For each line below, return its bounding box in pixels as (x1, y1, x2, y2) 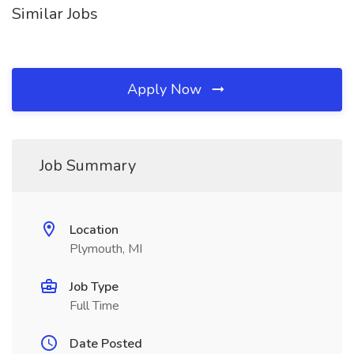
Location (70, 221, 119, 239)
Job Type (70, 278, 119, 296)
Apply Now (127, 80, 205, 99)
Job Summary (40, 155, 136, 176)
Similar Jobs (12, 3, 98, 24)
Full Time (70, 297, 119, 314)
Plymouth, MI (70, 240, 142, 258)
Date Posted (70, 335, 142, 352)
